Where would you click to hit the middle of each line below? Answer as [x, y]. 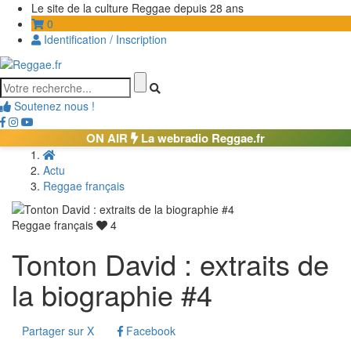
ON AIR [109, 138]
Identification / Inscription [104, 39]
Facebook [149, 331]
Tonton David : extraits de [170, 264]
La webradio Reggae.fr [201, 138]
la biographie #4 [112, 295]
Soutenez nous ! [53, 106]
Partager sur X [58, 331]
